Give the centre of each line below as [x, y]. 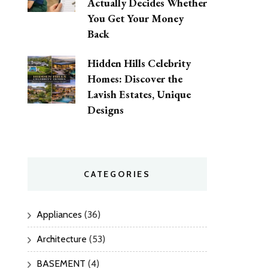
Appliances [59, 215]
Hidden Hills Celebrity [139, 63]
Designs [106, 109]
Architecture [62, 239]
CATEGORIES [117, 174]
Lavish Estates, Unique [139, 94]
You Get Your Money [135, 19]
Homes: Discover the [135, 78]
